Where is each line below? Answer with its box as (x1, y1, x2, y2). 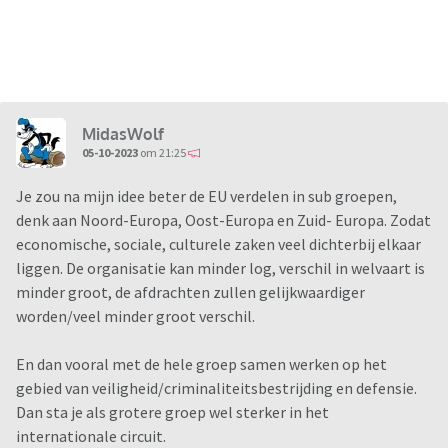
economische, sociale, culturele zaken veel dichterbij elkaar (16, 234, 421, 255)
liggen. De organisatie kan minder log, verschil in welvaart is (16, 258, 425, 279)
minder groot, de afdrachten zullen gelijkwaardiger (16, 282, 365, 303)
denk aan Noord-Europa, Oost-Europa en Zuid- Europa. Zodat (16, 210, 431, 231)
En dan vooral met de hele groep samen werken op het (16, 354, 387, 375)
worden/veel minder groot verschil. (16, 306, 258, 327)
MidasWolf (82, 123, 164, 144)
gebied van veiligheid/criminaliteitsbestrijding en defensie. (16, 378, 417, 399)
